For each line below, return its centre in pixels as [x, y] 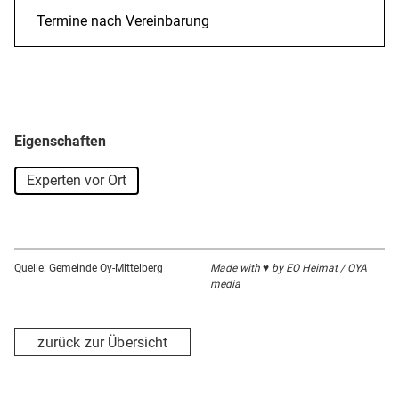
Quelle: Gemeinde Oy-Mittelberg [89, 269]
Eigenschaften [60, 142]
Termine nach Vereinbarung [123, 21]
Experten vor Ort [77, 181]
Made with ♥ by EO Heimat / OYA [289, 269]
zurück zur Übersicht [103, 342]
